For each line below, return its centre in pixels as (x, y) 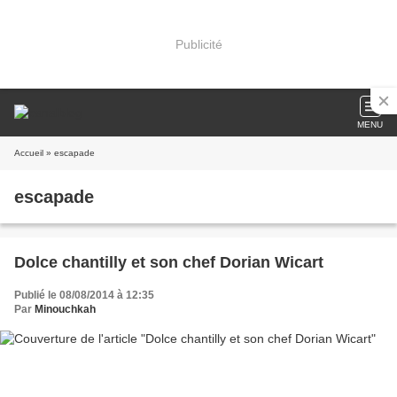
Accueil (29, 153)
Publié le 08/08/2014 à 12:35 (84, 295)
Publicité (198, 44)
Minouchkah (65, 309)
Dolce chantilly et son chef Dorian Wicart (169, 262)
